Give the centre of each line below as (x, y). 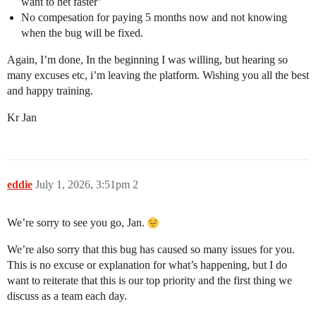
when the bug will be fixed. (82, 33)
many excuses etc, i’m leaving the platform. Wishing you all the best (158, 75)
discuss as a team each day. (67, 296)
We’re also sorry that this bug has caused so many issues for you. (151, 249)
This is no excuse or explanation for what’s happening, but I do (147, 265)
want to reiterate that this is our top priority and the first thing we (150, 280)
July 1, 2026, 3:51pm (84, 184)
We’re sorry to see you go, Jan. (77, 223)
